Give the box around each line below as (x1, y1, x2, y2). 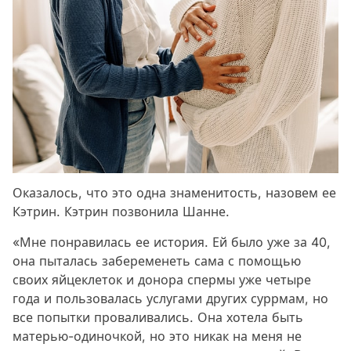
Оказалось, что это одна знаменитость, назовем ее (13, 184, 336, 201)
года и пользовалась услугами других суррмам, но (13, 290, 328, 306)
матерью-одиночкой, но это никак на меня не (13, 327, 302, 344)
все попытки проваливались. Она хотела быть (13, 309, 303, 325)
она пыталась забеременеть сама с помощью (13, 252, 301, 269)
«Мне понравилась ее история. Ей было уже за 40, (13, 233, 331, 250)
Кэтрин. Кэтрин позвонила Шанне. (13, 203, 233, 219)
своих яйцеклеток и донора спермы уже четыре (13, 271, 311, 288)
